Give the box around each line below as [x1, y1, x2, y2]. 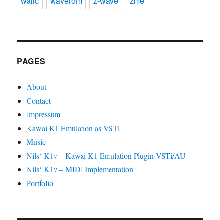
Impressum [27, 109, 61, 120]
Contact [27, 95, 51, 106]
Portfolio [27, 178, 54, 189]
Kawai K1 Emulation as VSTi [27, 123, 120, 134]
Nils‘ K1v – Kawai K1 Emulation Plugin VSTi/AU [27, 150, 186, 161]
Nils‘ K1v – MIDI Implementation [27, 164, 134, 175]
